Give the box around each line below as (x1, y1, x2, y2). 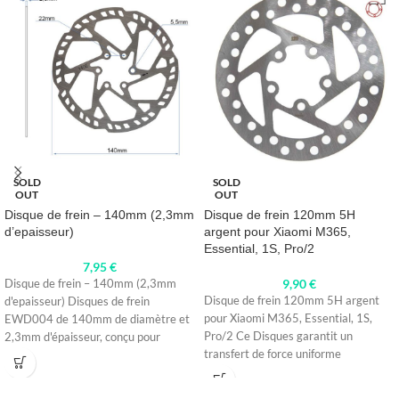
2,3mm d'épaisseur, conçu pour (4, 330, 160, 345)
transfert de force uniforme (204, 347, 341, 362)
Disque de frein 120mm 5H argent (204, 294, 379, 308)
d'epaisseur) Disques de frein (4, 295, 150, 309)
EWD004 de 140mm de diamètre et (4, 313, 190, 327)
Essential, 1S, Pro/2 (204, 241, 314, 256)
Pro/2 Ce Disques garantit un (204, 330, 353, 344)
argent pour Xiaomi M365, (204, 224, 351, 240)
